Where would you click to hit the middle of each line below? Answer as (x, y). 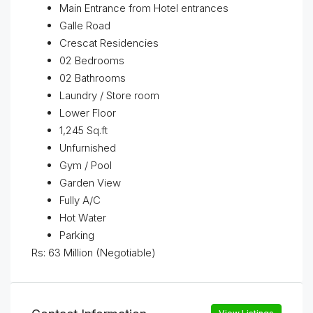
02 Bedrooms (92, 60)
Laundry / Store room (109, 95)
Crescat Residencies (109, 43)
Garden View (90, 183)
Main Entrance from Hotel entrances (144, 8)
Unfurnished (88, 148)
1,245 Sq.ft (83, 130)
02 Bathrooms (93, 78)
